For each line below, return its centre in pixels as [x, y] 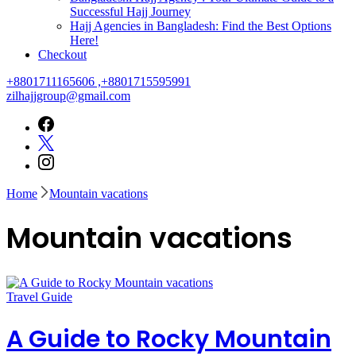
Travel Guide [39, 296]
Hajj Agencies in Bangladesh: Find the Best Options [201, 25]
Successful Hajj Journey [130, 11]
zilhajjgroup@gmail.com [68, 95]
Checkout [62, 54]
